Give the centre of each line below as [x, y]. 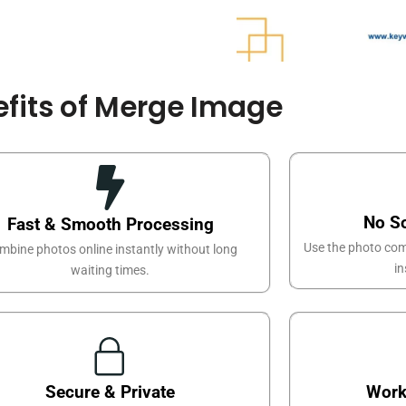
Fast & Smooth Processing [110, 224]
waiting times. [111, 270]
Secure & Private [111, 391]
